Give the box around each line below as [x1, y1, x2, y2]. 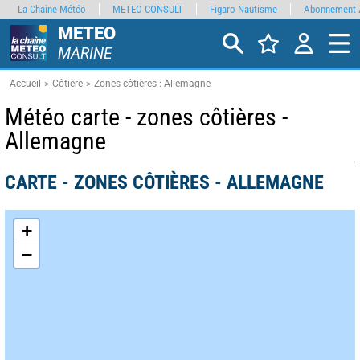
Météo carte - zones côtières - [5, 103, 288, 131]
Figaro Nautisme [210, 3, 277, 15]
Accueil [10, 78, 41, 89]
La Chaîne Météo [18, 3, 86, 15]
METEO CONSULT [112, 3, 183, 15]
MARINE [58, 44, 112, 63]
